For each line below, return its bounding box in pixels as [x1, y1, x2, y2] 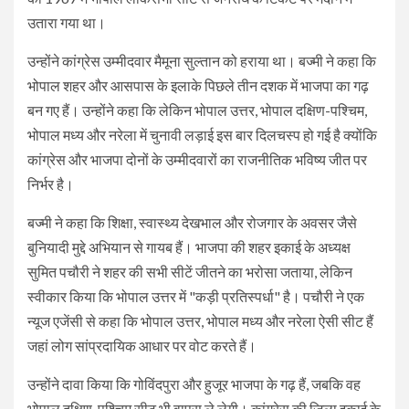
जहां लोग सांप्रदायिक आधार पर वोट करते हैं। [27, 336, 257, 354]
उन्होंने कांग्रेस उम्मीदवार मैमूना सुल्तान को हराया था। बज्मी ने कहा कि [27, 51, 376, 69]
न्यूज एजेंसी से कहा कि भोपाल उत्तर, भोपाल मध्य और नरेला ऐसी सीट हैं [27, 311, 373, 330]
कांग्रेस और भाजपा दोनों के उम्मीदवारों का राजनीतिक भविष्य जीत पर [27, 150, 367, 168]
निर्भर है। [27, 174, 74, 193]
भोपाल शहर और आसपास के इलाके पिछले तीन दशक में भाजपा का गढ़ [27, 76, 369, 94]
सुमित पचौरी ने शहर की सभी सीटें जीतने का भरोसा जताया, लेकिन [27, 262, 352, 280]
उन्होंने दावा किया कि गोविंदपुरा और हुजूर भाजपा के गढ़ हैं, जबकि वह [27, 374, 361, 393]
